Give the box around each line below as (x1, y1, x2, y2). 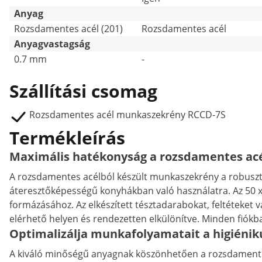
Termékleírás (9, 126, 125, 150)
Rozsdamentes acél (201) (14, 22, 123, 35)
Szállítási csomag (9, 79, 157, 103)
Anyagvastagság (14, 37, 90, 50)
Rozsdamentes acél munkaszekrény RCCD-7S (29, 108, 226, 121)
